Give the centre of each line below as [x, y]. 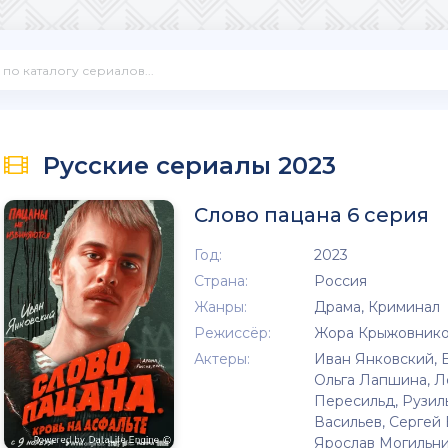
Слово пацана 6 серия [311, 215]
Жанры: [220, 307]
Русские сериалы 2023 [189, 165]
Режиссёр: [232, 333]
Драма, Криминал [377, 307]
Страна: [221, 281]
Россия [340, 281]
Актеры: [222, 359]
